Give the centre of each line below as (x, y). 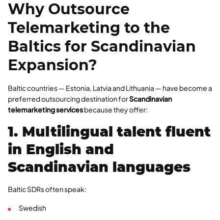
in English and (61, 150)
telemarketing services (45, 110)
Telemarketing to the (89, 28)
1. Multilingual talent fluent (109, 132)
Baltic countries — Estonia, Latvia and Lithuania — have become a (110, 88)
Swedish (32, 208)
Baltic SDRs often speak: (47, 189)
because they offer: (115, 110)
